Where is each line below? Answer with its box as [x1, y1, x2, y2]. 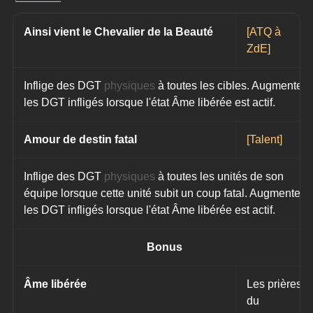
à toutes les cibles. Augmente [155, 80, 306, 92]
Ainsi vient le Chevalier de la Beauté [24, 26, 214, 38]
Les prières [247, 278, 305, 291]
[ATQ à [247, 26, 284, 38]
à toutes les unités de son [155, 170, 287, 183]
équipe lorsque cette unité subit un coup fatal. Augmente [24, 187, 304, 200]
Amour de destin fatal [24, 133, 138, 146]
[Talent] [247, 133, 283, 146]
